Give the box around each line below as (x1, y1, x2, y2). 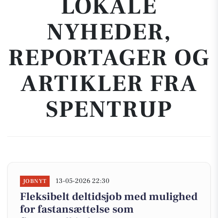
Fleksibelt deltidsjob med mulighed (20, 190, 198, 203)
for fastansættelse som (20, 202, 134, 216)
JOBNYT (23, 178, 47, 185)
